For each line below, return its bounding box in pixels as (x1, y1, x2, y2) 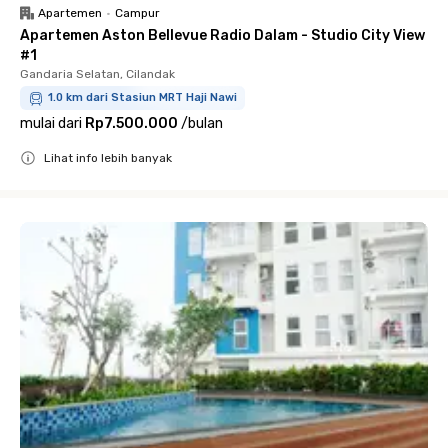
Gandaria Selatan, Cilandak (20, 67, 175, 81)
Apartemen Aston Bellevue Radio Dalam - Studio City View (20, 27, 425, 44)
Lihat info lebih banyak (44, 151, 172, 165)
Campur (115, 6, 160, 20)
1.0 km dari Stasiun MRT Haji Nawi (48, 91, 237, 104)
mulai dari (20, 115, 82, 132)
